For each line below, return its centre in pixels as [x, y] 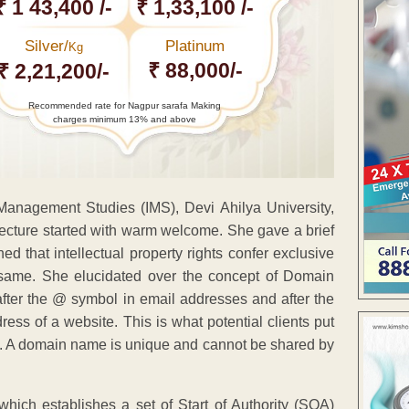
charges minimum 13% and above [124, 119]
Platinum [195, 46]
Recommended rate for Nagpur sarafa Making [124, 105]
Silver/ [46, 46]
